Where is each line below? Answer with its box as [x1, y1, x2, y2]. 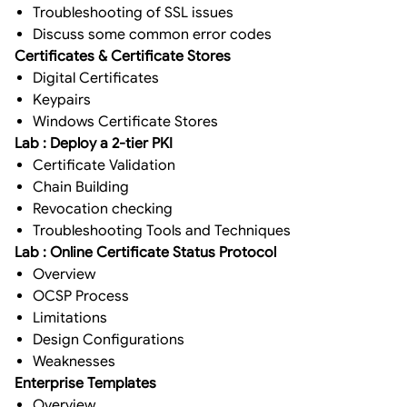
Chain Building [33, 177, 129, 196]
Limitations [33, 308, 107, 327]
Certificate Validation [33, 155, 175, 174]
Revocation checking [33, 199, 173, 218]
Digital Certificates [33, 68, 159, 87]
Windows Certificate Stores [33, 112, 218, 131]
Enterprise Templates [15, 373, 156, 392]
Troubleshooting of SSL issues [33, 3, 237, 22]
